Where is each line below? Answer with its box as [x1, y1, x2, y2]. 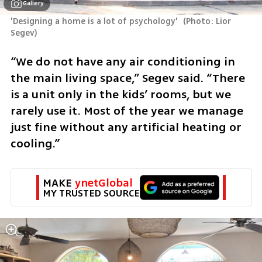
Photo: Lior [186, 15, 232, 28]
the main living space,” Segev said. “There [10, 69, 245, 87]
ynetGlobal [75, 175, 133, 192]
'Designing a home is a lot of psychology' [10, 15, 180, 28]
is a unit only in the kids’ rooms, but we [10, 85, 231, 103]
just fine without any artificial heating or [10, 118, 242, 136]
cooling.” [10, 135, 60, 152]
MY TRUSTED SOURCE [43, 186, 139, 201]
